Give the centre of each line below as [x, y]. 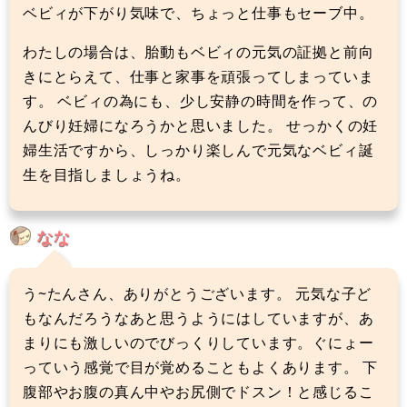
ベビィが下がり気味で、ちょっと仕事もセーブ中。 [199, 12]
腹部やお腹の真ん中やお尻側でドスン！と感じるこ [199, 391]
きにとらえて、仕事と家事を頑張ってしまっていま [199, 76]
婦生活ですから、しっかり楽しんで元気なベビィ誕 [199, 149]
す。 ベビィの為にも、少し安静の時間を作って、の [201, 100]
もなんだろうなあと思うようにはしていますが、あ [199, 318]
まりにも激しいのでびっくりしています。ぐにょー [199, 342]
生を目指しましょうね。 [107, 174]
